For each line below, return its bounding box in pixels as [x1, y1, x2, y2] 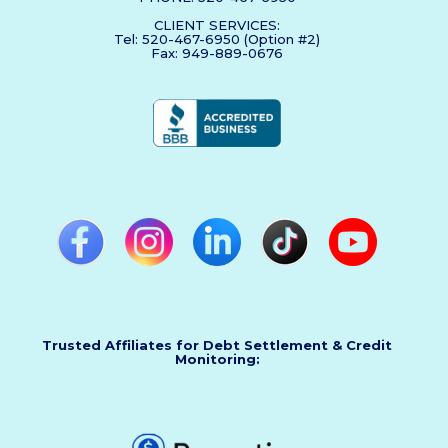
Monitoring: [174, 351, 260, 367]
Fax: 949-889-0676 [151, 45, 283, 61]
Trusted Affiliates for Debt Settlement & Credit [42, 337, 392, 353]
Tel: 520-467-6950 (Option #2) [114, 31, 320, 47]
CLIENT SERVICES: [154, 17, 280, 33]
